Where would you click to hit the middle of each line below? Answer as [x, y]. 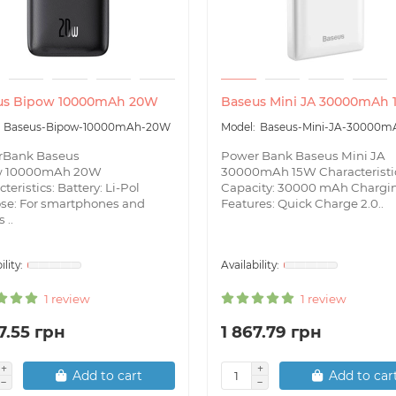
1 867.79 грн [271, 331]
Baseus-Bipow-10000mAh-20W [87, 126]
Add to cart [107, 375]
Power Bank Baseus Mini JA [303, 155]
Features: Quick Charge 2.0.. [302, 203]
